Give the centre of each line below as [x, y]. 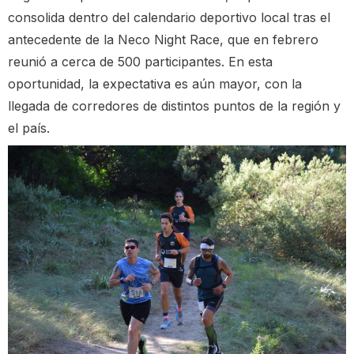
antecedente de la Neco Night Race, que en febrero [163, 40]
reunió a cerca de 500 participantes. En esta [140, 62]
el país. [29, 128]
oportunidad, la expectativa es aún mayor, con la [155, 84]
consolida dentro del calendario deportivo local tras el [169, 18]
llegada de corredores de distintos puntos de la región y [174, 106]
